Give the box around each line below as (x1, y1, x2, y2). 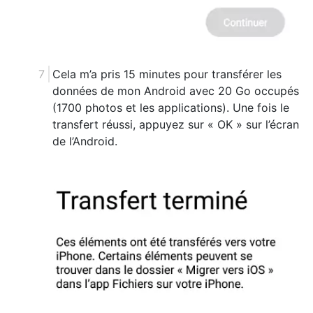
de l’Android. (52, 133, 117, 148)
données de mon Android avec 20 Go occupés (52, 83, 299, 98)
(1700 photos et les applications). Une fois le (52, 100, 289, 115)
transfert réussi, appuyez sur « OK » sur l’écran (52, 117, 299, 131)
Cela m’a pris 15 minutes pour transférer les (52, 66, 282, 81)
